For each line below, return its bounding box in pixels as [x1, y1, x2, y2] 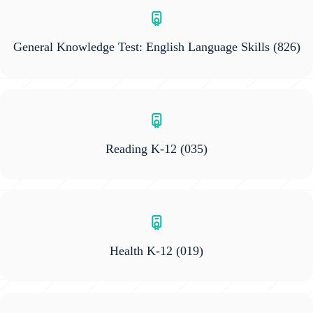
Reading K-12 [105, 142, 177, 156]
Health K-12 [110, 244, 173, 259]
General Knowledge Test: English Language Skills [13, 40, 270, 54]
